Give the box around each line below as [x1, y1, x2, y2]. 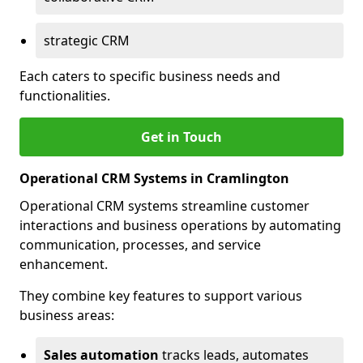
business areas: [19, 306, 114, 324]
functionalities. [19, 87, 110, 105]
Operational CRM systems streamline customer [19, 197, 310, 215]
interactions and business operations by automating [19, 216, 341, 234]
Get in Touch [141, 128, 222, 146]
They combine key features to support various [19, 287, 302, 305]
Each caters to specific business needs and [19, 67, 280, 85]
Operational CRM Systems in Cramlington [19, 169, 289, 187]
